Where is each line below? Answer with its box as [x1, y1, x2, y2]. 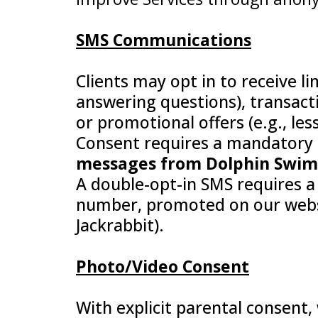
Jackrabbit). [76, 214, 164, 236]
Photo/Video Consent [76, 255, 249, 278]
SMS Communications [76, 28, 251, 51]
